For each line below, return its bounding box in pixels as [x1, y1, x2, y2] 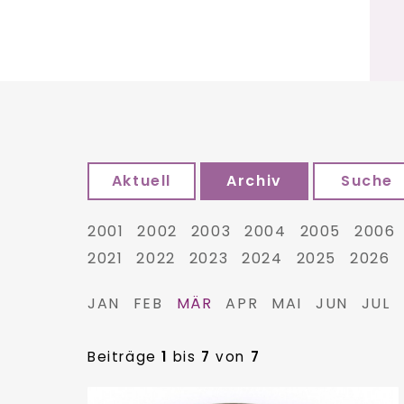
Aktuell [111, 170, 172, 191]
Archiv [226, 170, 282, 191]
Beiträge [87, 347, 162, 366]
